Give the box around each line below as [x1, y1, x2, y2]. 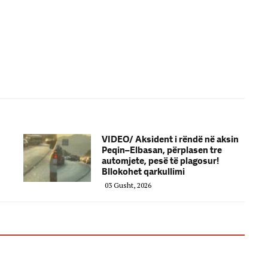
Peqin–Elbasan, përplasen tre [102, 144, 222, 156]
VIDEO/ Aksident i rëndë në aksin [102, 133, 239, 145]
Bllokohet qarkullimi [102, 166, 185, 177]
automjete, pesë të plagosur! [102, 155, 219, 166]
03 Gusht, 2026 [105, 180, 151, 190]
